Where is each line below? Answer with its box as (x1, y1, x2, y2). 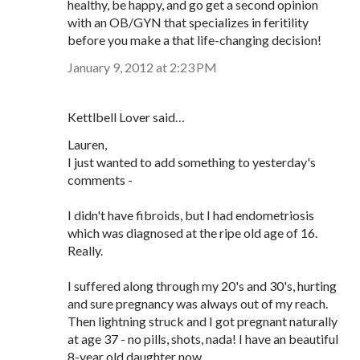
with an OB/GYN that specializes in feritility (67, 14, 309, 30)
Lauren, (67, 137, 107, 152)
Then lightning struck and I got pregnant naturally (67, 313, 337, 329)
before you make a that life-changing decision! (67, 32, 321, 47)
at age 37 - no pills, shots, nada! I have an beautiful (67, 331, 338, 346)
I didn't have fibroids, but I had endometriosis (67, 207, 314, 223)
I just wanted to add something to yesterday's (67, 154, 316, 170)
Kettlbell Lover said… (67, 109, 185, 125)
